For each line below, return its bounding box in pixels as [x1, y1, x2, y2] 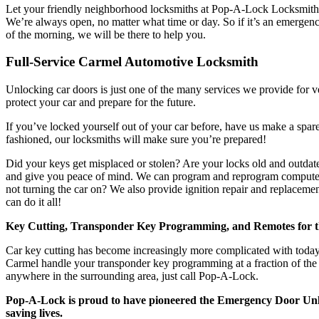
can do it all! [6, 196, 61, 209]
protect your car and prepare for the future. [6, 96, 196, 109]
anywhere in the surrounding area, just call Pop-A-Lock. [6, 270, 258, 283]
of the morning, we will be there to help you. [6, 28, 206, 41]
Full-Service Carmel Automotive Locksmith [6, 54, 258, 70]
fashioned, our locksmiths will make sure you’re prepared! [6, 133, 266, 146]
